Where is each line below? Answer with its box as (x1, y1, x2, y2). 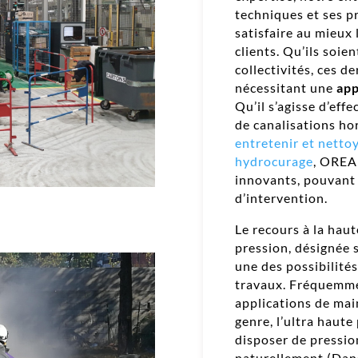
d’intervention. (234, 189, 331, 205)
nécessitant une (234, 79, 336, 95)
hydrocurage (234, 153, 313, 169)
